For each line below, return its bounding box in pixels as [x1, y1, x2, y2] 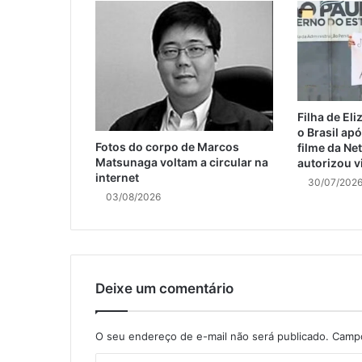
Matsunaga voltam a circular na [95, 155, 268, 170]
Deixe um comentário [95, 280, 234, 297]
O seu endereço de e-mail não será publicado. [95, 330, 329, 343]
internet [95, 170, 139, 185]
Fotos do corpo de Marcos [95, 140, 239, 154]
